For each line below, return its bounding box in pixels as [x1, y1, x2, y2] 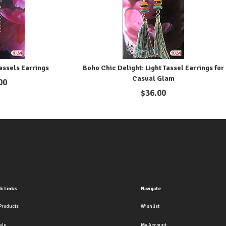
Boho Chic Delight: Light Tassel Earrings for [83, 63, 224, 72]
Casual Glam [132, 74, 175, 83]
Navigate [140, 186, 161, 192]
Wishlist [140, 203, 159, 210]
